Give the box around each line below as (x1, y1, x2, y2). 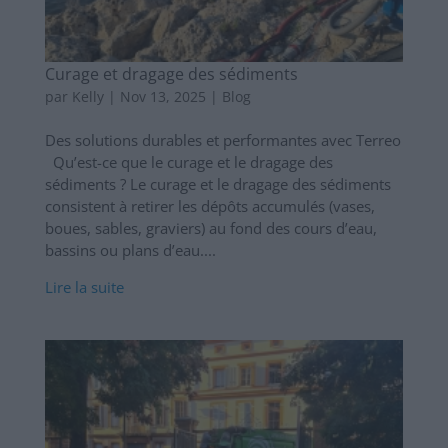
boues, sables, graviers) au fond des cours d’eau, (44, 217, 377, 238)
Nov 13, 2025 (119, 86, 206, 106)
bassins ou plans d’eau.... (44, 239, 216, 260)
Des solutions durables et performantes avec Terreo (44, 129, 401, 150)
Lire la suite (44, 276, 124, 297)
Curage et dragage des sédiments (44, 62, 298, 85)
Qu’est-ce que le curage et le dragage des (44, 151, 333, 172)
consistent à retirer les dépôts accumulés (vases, (44, 195, 375, 216)
